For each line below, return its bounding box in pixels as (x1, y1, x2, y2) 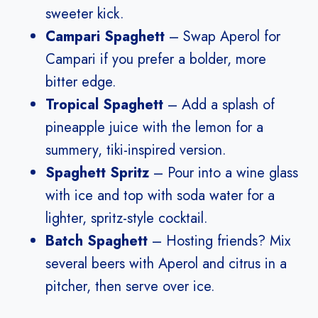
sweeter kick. (45, 4, 124, 25)
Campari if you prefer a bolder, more (45, 49, 266, 70)
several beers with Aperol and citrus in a (45, 253, 287, 275)
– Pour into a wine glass (149, 163, 298, 184)
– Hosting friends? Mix (148, 231, 290, 252)
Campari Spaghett (45, 26, 165, 48)
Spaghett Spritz (45, 163, 149, 184)
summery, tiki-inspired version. (45, 140, 226, 161)
